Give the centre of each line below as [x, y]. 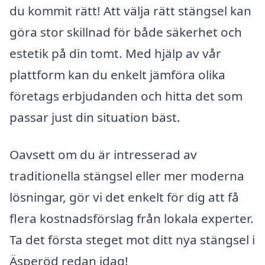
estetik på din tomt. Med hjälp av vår [115, 53]
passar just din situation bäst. [95, 117]
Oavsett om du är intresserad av [103, 155]
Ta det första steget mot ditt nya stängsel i [132, 240]
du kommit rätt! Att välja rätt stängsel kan [130, 10]
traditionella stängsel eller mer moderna [127, 176]
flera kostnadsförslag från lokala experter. [132, 219]
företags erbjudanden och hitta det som [126, 96]
